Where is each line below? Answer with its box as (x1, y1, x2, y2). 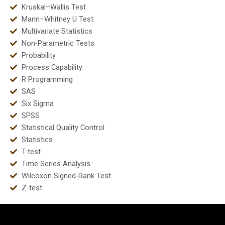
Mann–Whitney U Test (21, 14, 93, 24)
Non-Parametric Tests (21, 38, 94, 48)
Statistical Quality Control (21, 123, 104, 132)
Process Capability (21, 62, 82, 72)
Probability (21, 50, 56, 60)
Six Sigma (21, 98, 54, 108)
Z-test (21, 183, 42, 192)
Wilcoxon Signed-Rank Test (21, 171, 111, 180)
